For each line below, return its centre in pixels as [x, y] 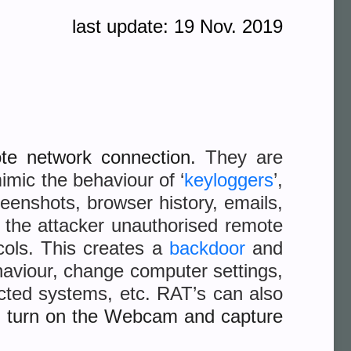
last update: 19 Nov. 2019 [177, 26]
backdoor [207, 248]
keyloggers [229, 180]
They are [244, 157]
